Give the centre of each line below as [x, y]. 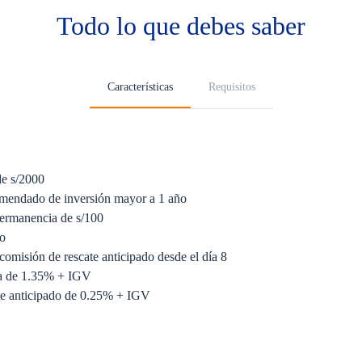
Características [140, 87]
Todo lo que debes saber [181, 26]
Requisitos [232, 87]
